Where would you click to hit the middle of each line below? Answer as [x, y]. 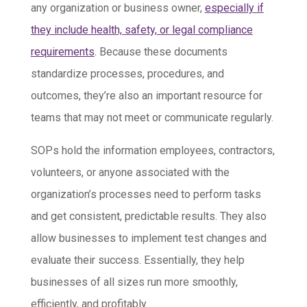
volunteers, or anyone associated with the [130, 173]
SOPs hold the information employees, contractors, [152, 151]
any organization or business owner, [118, 8]
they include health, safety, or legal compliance [142, 30]
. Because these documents [161, 52]
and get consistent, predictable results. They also [148, 217]
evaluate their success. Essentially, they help [137, 260]
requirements [62, 52]
